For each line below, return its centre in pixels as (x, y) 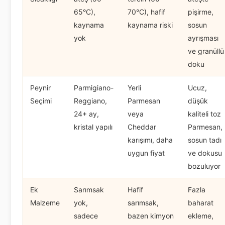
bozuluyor (204, 166)
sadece (86, 215)
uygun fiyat (146, 153)
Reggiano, (90, 100)
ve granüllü (206, 51)
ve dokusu (205, 153)
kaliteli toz (204, 114)
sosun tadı (205, 140)
